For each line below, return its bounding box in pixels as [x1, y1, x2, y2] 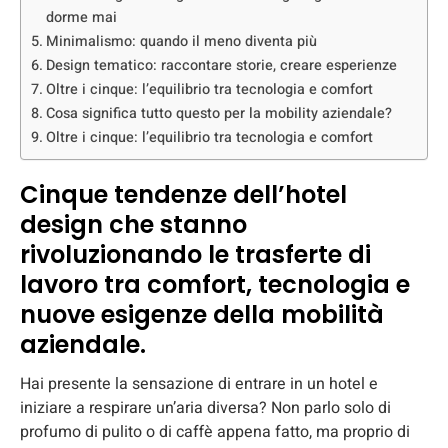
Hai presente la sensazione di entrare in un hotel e [20, 371, 378, 396]
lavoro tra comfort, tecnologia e [20, 267, 410, 301]
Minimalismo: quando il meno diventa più [45, 30, 317, 52]
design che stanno [20, 207, 247, 241]
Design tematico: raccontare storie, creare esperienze [45, 54, 397, 76]
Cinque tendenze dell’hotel [20, 177, 347, 211]
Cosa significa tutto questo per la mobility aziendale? [45, 102, 392, 124]
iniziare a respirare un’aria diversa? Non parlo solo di [20, 395, 391, 420]
